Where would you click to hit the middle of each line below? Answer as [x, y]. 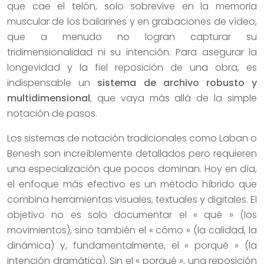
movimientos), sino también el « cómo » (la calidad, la [132, 230]
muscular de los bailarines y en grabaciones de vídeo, [132, 21]
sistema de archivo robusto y [177, 82]
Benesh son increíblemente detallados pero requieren [132, 153]
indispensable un [52, 82]
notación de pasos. [52, 113]
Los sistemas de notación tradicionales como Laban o [132, 138]
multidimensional [49, 98]
